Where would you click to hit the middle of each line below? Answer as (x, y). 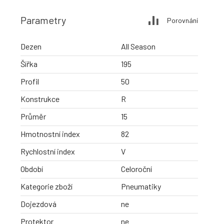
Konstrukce (40, 99)
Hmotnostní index (50, 134)
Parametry (43, 20)
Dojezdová (38, 204)
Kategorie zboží (46, 186)
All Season (138, 46)
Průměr (33, 116)
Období (32, 169)
